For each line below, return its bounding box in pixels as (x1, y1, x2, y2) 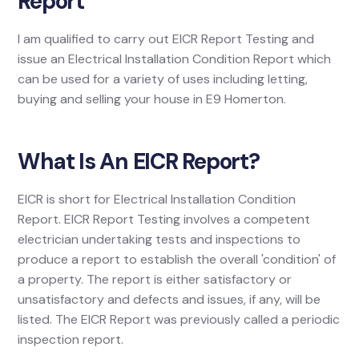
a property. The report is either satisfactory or (18, 271, 292, 288)
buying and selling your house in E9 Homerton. (18, 91, 287, 107)
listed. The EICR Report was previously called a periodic (18, 311, 341, 328)
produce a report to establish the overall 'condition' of (18, 251, 337, 268)
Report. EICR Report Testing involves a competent (18, 211, 311, 228)
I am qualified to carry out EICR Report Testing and (18, 30, 315, 47)
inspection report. (18, 331, 124, 348)
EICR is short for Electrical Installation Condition (18, 191, 296, 208)
